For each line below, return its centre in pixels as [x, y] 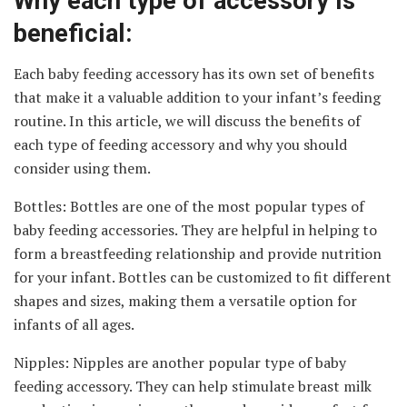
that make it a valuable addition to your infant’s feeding [197, 98]
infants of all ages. [74, 325]
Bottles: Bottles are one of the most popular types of [189, 207]
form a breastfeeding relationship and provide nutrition [198, 254]
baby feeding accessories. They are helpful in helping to [195, 230]
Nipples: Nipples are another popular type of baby [180, 363]
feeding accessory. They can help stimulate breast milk [193, 387]
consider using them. [82, 169]
